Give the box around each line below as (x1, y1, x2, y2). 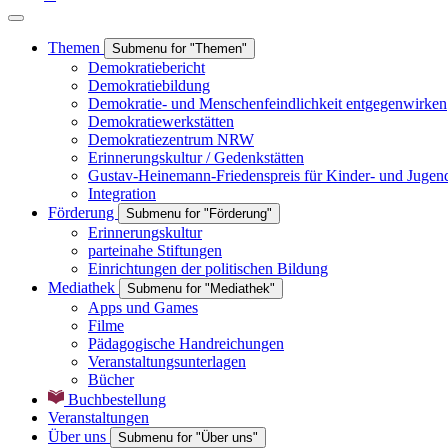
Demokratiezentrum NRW (88, 131, 254, 149)
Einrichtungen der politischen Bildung (88, 260, 328, 278)
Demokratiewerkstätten (88, 113, 234, 131)
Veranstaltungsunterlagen (88, 353, 246, 371)
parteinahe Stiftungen (88, 242, 222, 260)
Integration (88, 185, 156, 203)
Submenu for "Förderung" (126, 206, 272, 222)
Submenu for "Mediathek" (127, 281, 275, 297)
